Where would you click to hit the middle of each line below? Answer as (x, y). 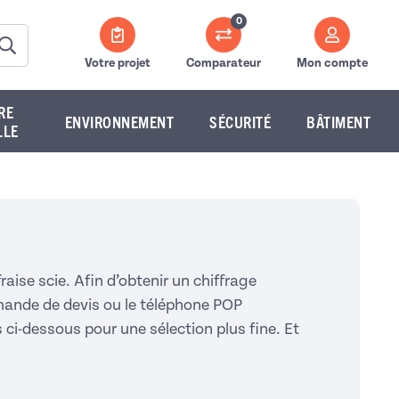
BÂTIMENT (339, 121)
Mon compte (332, 63)
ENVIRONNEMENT (119, 121)
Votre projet (118, 63)
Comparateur (224, 63)
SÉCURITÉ (240, 121)
